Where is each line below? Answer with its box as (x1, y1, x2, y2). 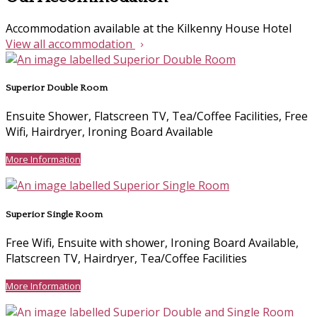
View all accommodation (6, 36, 135, 52)
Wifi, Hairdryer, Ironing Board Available (6, 124, 213, 140)
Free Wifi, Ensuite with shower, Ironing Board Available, (6, 234, 299, 250)
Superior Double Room (6, 83, 108, 93)
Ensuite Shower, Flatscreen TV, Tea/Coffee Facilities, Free (6, 108, 308, 125)
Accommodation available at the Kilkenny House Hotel (6, 21, 292, 36)
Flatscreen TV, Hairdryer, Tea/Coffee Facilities (6, 250, 247, 266)
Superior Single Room (6, 209, 103, 219)
